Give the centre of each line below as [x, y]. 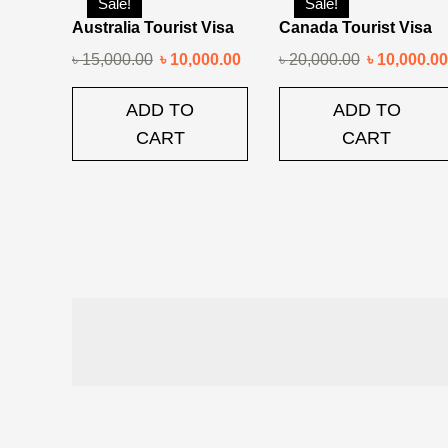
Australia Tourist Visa [153, 28]
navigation [165, 378]
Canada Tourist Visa [355, 28]
